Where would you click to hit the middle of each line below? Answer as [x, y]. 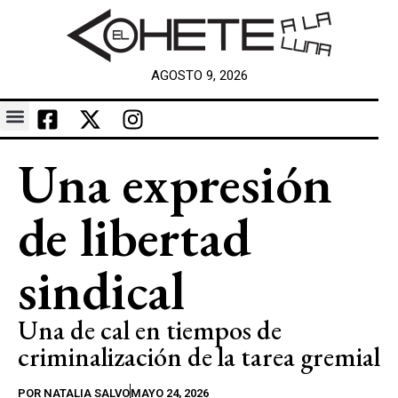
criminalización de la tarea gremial [199, 357]
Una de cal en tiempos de [150, 330]
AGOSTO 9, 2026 [199, 76]
